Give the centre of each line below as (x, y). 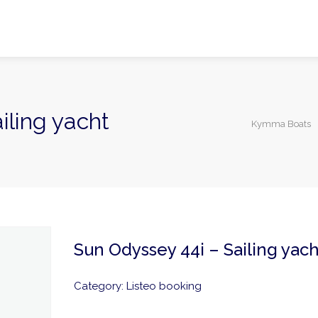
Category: (100, 286)
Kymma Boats (281, 124)
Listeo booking (164, 286)
